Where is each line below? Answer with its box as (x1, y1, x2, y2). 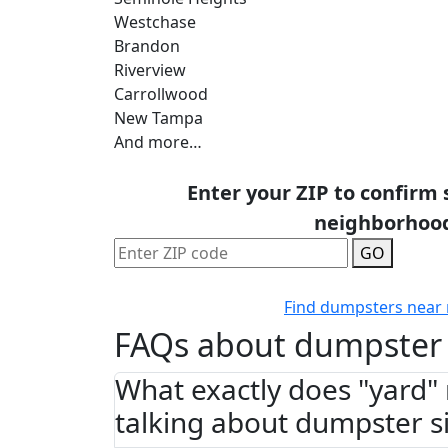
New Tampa (114, 106, 203, 129)
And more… (114, 130, 202, 153)
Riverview (114, 58, 186, 81)
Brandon (114, 34, 180, 57)
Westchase (114, 10, 196, 33)
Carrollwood (114, 82, 208, 105)
